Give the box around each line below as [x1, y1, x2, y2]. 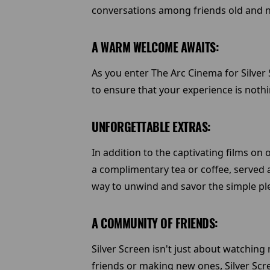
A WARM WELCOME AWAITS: [92, 39, 219, 55]
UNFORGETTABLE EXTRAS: [92, 119, 211, 135]
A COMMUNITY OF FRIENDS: [92, 215, 218, 231]
